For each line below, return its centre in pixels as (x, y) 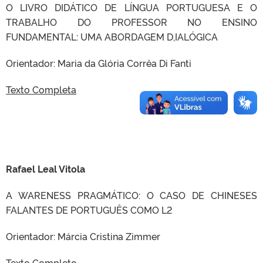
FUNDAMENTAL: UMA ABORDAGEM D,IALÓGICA (112, 36)
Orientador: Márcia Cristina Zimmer (83, 236)
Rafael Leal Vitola (45, 168)
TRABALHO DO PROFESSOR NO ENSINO (131, 22)
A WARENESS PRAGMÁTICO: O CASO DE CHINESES (131, 195)
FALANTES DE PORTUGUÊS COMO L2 (89, 210)
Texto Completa (41, 89)
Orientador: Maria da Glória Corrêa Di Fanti (99, 63)
